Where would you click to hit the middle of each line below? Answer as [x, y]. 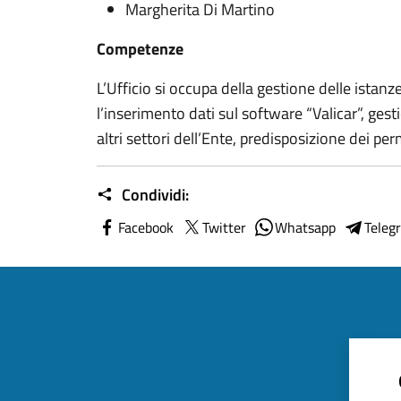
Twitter [224, 227]
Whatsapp [305, 227]
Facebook [146, 227]
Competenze [140, 49]
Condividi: [154, 195]
